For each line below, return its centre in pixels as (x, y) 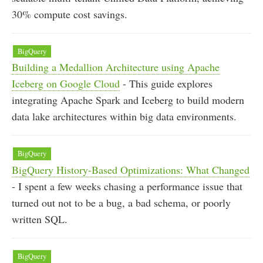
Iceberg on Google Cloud (66, 84)
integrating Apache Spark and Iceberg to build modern (128, 100)
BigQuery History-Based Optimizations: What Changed (131, 170)
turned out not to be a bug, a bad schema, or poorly (121, 203)
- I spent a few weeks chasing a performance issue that (127, 186)
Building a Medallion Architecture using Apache (116, 67)
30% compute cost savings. (70, 14)
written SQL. (40, 219)
